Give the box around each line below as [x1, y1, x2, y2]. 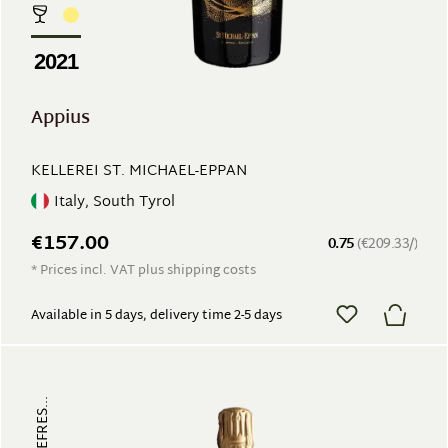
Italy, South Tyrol [54, 188, 175, 216]
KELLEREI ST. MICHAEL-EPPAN [31, 158, 247, 185]
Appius [31, 102, 90, 135]
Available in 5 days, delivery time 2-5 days [31, 304, 282, 328]
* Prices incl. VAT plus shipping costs [31, 259, 256, 283]
